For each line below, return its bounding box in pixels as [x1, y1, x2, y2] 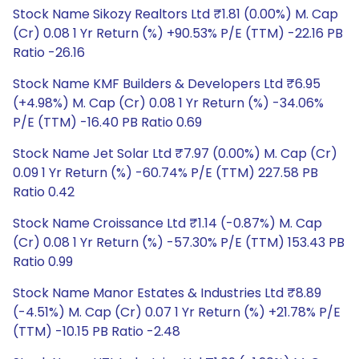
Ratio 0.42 [13, 183, 75, 201]
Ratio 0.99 [13, 252, 73, 271]
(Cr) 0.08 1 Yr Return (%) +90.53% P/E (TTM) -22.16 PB [13, 24, 343, 42]
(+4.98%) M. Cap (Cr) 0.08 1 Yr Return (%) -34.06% [13, 94, 324, 112]
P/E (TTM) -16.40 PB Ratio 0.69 [13, 113, 202, 131]
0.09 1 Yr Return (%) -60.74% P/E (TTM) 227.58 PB [13, 163, 318, 182]
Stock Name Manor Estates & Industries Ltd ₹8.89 [13, 284, 321, 302]
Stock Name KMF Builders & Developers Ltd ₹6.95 [13, 75, 321, 93]
